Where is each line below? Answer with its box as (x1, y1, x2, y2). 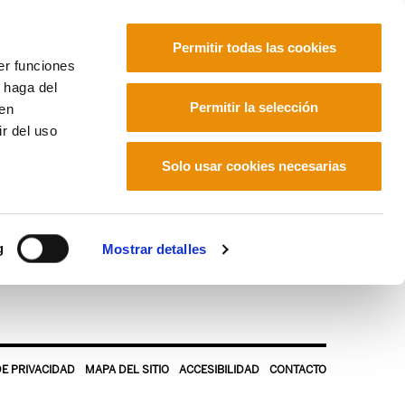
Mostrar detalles (102, 241, 206, 257)
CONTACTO (269, 363, 326, 376)
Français (206, 84, 262, 101)
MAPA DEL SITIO (85, 363, 169, 376)
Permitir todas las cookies (172, 40, 336, 55)
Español (273, 84, 326, 101)
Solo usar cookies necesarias (162, 158, 346, 174)
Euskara (141, 84, 195, 101)
